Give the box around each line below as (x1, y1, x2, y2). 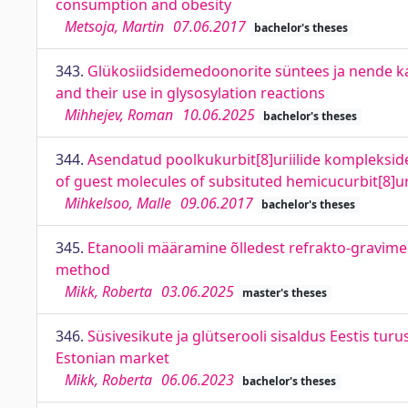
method (56, 260, 110, 280)
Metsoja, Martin (65, 16, 164, 36)
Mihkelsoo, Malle (65, 193, 171, 213)
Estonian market (56, 348, 169, 368)
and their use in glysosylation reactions (56, 83, 325, 103)
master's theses (241, 285, 327, 301)
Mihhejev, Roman (65, 105, 173, 125)
